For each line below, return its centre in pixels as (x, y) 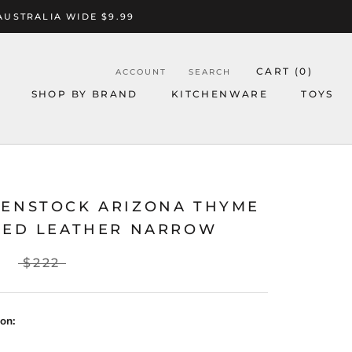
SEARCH (209, 71)
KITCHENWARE (220, 94)
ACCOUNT (141, 71)
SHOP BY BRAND (84, 94)
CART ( (278, 71)
